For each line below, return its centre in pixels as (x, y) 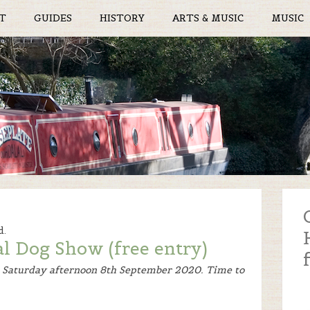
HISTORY (122, 18)
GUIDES (53, 18)
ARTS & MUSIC (208, 18)
